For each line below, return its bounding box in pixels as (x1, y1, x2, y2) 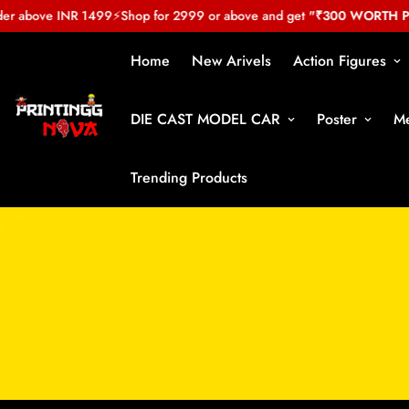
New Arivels (192, 50, 271, 71)
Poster (317, 109, 357, 130)
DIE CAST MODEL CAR (131, 109, 280, 130)
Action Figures (293, 50, 386, 71)
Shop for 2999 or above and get (101, 6, 290, 25)
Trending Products (131, 167, 247, 188)
